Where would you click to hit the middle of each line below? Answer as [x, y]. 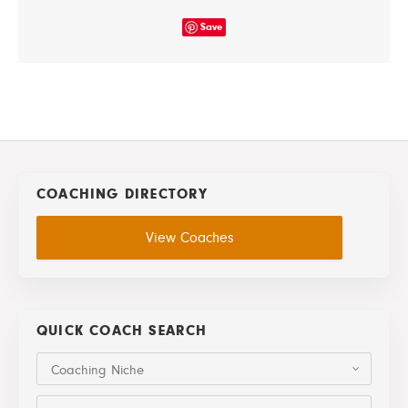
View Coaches [189, 237]
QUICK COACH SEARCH [122, 330]
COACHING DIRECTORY [122, 194]
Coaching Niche [97, 370]
